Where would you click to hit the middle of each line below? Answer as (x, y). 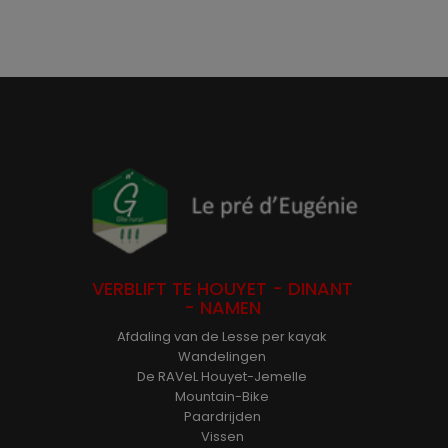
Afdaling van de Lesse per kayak (222, 337)
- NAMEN (222, 308)
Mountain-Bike (222, 397)
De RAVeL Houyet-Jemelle (222, 377)
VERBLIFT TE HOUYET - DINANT (222, 289)
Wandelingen (222, 357)
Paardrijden (222, 417)
